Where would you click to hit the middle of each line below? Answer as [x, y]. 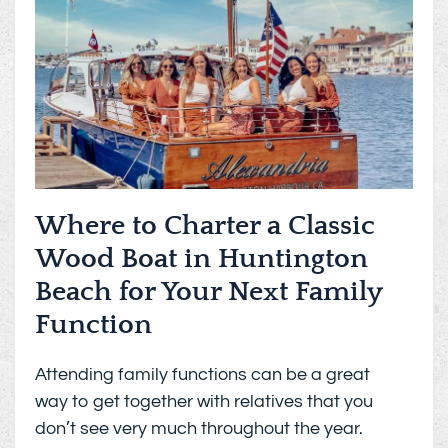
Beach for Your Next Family [209, 291]
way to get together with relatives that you [204, 401]
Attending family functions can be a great [203, 374]
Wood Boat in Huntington [202, 258]
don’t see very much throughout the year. [199, 428]
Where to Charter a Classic [205, 225]
